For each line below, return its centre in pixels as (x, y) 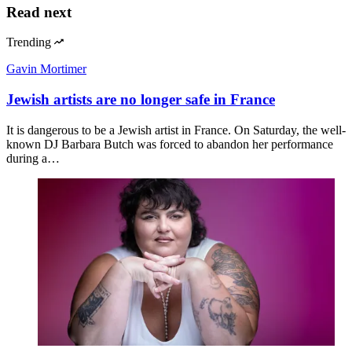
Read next (39, 12)
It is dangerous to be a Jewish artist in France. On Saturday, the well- (176, 130)
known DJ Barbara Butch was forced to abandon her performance (170, 144)
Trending (29, 42)
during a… (33, 158)
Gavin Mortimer (46, 69)
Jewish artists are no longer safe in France (141, 100)
